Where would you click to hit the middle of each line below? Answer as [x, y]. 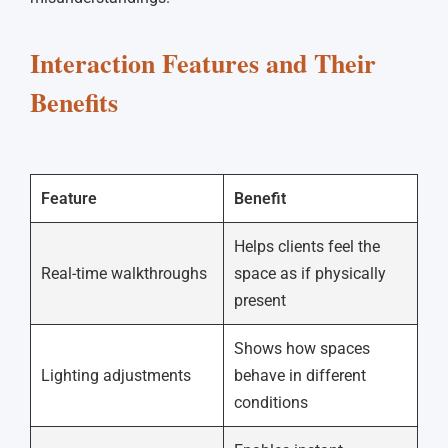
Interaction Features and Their [203, 62]
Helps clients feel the [307, 246]
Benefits [74, 101]
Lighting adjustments [116, 375]
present [260, 300]
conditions [271, 402]
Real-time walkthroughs [124, 273]
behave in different [300, 375]
